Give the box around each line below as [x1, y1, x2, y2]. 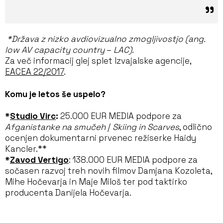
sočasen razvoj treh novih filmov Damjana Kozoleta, [5, 165, 212, 177]
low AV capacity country [5, 44, 107, 56]
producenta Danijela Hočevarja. [5, 187, 131, 199]
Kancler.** [5, 143, 47, 155]
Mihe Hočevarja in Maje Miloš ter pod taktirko [5, 176, 187, 188]
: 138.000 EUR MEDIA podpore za [69, 154, 198, 166]
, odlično [179, 121, 212, 133]
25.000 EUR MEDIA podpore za [58, 111, 182, 122]
